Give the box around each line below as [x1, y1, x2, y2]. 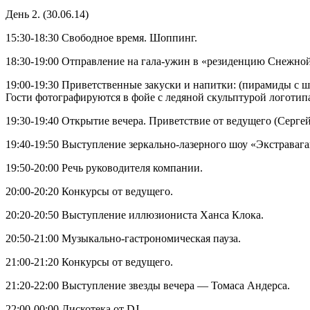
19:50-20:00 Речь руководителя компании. [6, 162, 203, 174]
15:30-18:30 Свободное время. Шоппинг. [6, 32, 197, 44]
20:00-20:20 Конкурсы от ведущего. [6, 185, 173, 198]
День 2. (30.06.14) [6, 8, 89, 21]
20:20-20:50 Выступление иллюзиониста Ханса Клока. [6, 209, 264, 221]
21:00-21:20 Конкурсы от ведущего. [6, 256, 173, 268]
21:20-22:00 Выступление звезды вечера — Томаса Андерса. [6, 280, 290, 292]
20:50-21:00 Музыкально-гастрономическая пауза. [6, 232, 241, 245]
